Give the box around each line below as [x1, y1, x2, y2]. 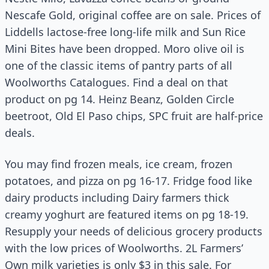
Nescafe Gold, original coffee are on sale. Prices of [5, 8, 261, 22]
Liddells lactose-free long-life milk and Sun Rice [5, 25, 246, 39]
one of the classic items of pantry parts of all [5, 58, 232, 73]
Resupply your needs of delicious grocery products [5, 224, 262, 238]
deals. [5, 125, 35, 140]
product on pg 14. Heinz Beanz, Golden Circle [5, 92, 234, 106]
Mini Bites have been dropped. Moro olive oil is [5, 41, 244, 56]
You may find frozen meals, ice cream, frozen [5, 157, 232, 171]
